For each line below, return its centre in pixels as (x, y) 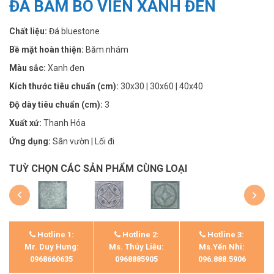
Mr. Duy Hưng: (51, 247)
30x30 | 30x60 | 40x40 (162, 86)
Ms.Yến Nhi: (222, 247)
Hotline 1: (54, 235)
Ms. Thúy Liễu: (137, 247)
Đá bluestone (74, 31)
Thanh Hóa (65, 123)
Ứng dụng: (31, 141)
